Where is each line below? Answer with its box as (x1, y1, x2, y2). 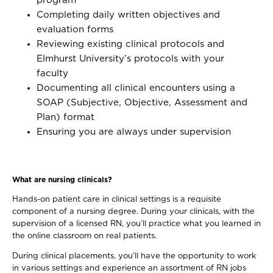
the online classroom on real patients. (12, 232, 159, 240)
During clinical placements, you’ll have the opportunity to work (12, 252, 256, 260)
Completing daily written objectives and (37, 10, 220, 19)
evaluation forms (37, 25, 119, 34)
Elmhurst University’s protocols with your (37, 54, 224, 63)
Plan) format (37, 113, 101, 122)
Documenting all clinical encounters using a (37, 83, 235, 93)
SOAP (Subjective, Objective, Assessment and (37, 98, 247, 107)
